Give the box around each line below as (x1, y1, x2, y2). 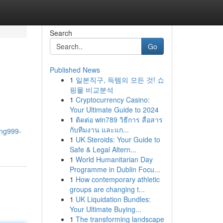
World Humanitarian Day (75, 154, 153, 164)
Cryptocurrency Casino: (75, 95, 150, 105)
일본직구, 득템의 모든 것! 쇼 (75, 75, 164, 85)
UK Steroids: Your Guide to (75, 134, 160, 144)
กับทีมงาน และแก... (69, 124, 129, 134)
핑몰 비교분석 (69, 85, 113, 95)
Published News (49, 65, 100, 75)
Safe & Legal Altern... (69, 144, 136, 154)
